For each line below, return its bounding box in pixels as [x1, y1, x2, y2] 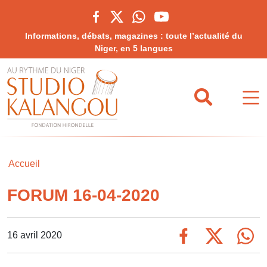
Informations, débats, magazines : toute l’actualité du [24, 31, 243, 41]
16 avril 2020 [7, 229, 62, 240]
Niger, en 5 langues [94, 44, 173, 53]
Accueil [8, 159, 40, 169]
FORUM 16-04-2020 [7, 186, 160, 204]
